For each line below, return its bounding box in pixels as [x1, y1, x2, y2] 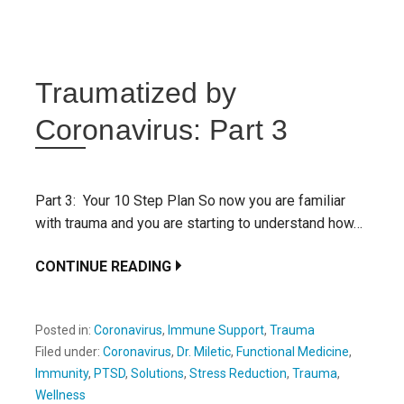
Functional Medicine [236, 344, 349, 359]
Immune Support [168, 322, 264, 337]
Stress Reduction [189, 365, 287, 381]
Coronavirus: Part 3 [35, 113, 288, 146]
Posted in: [35, 322, 94, 337]
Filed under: [35, 344, 103, 359]
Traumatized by [35, 76, 237, 109]
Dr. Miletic [177, 344, 231, 359]
